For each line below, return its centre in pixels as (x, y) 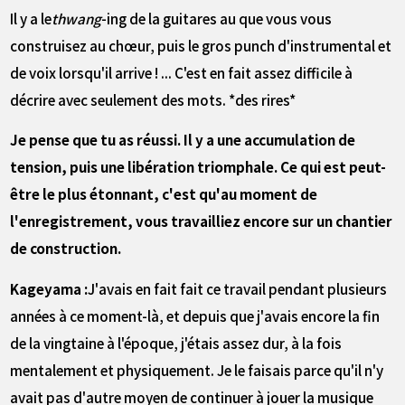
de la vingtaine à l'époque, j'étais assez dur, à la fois (176, 342)
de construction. (66, 248)
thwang (77, 18)
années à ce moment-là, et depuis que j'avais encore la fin (195, 315)
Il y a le (31, 18)
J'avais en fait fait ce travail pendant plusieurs (238, 288)
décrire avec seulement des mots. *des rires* (153, 99)
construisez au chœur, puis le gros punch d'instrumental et (201, 45)
